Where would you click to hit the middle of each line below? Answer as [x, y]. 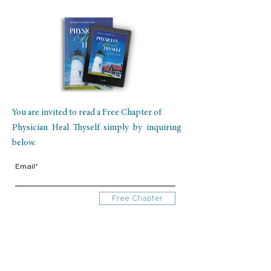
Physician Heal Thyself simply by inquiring [97, 128]
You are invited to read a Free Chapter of [87, 113]
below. [24, 143]
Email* [27, 166]
